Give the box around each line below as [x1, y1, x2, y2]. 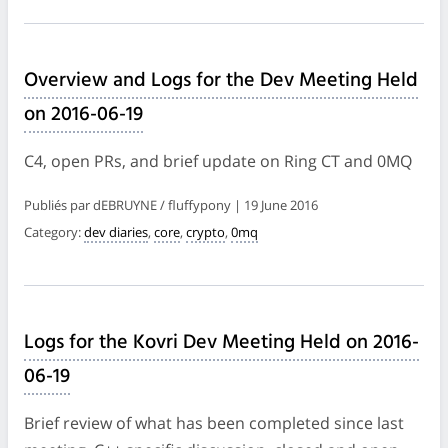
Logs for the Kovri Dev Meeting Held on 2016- [24, 326, 419, 359]
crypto [186, 222, 225, 241]
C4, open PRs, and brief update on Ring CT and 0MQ [24, 149, 412, 172]
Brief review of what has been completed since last [24, 411, 404, 434]
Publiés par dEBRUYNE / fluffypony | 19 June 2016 [24, 195, 318, 214]
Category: [24, 222, 84, 241]
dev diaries [84, 222, 148, 241]
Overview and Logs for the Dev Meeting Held [24, 64, 418, 97]
